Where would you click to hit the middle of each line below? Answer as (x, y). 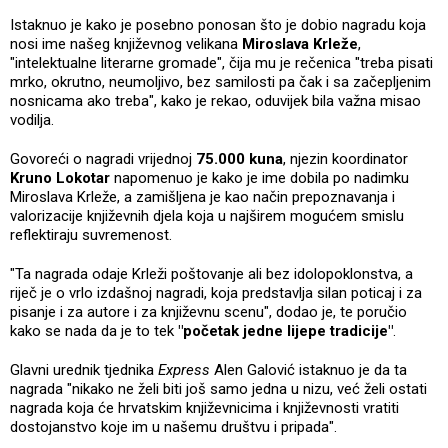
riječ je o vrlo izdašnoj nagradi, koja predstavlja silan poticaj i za (216, 292)
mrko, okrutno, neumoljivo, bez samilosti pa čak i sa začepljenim (220, 81)
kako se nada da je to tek (94, 330)
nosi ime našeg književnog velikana (126, 43)
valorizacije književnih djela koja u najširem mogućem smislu (207, 215)
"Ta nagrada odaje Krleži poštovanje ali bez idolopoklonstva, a (211, 273)
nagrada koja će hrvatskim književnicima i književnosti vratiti (204, 407)
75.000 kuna (239, 158)
